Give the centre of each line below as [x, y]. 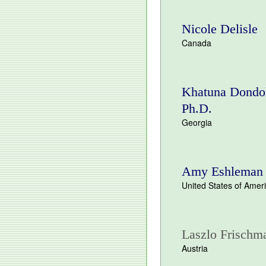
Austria [195, 248]
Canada [197, 43]
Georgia [197, 122]
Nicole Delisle [220, 29]
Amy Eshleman [222, 171]
